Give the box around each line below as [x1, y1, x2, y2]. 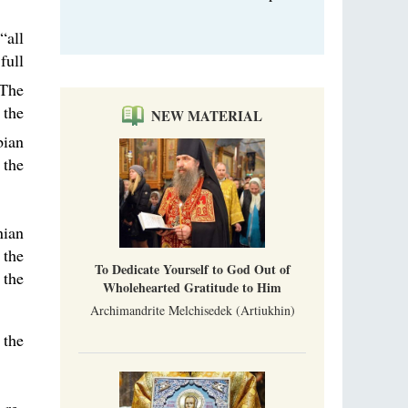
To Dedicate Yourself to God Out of [94, 260, 291, 279]
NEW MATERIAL [151, 106, 262, 126]
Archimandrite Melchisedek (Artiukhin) [89, 301, 295, 319]
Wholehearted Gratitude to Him [103, 278, 281, 297]
